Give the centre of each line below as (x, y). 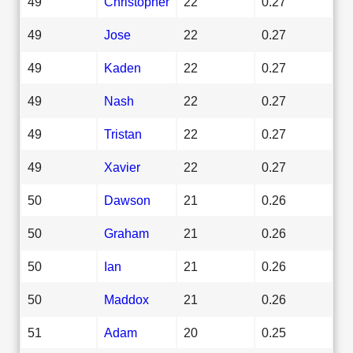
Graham (126, 233)
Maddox (126, 299)
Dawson (127, 200)
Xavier (122, 167)
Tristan (123, 134)
